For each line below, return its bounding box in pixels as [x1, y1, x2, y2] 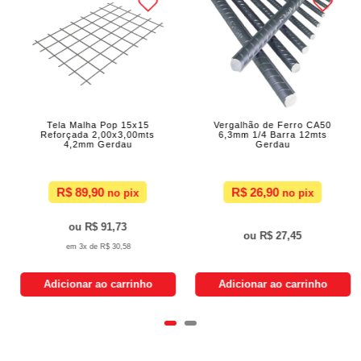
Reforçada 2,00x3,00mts [38, 129, 153, 139]
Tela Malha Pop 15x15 [44, 119, 147, 130]
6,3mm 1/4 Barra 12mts [216, 129, 326, 139]
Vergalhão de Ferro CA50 [212, 119, 330, 130]
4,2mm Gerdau [61, 139, 131, 149]
